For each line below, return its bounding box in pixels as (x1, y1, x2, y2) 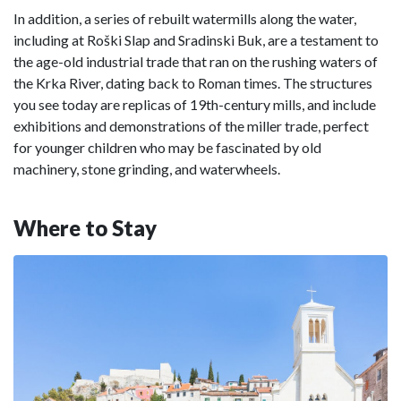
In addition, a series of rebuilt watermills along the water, (13, 9, 356, 27)
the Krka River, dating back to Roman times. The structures (13, 73, 372, 91)
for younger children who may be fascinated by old (13, 138, 321, 156)
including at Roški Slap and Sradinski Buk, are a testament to (13, 30, 379, 48)
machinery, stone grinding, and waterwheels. (13, 159, 280, 177)
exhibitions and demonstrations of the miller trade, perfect (13, 116, 369, 134)
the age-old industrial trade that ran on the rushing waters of (13, 52, 378, 70)
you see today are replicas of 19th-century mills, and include (13, 95, 376, 113)
